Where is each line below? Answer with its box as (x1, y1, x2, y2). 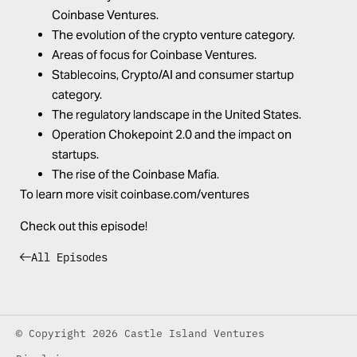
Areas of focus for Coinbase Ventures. (52, 47, 257, 63)
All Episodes (31, 249, 108, 265)
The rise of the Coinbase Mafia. (52, 167, 219, 182)
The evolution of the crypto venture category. (52, 27, 295, 43)
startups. (52, 147, 99, 163)
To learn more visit (20, 186, 120, 202)
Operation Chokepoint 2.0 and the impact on (52, 127, 292, 143)
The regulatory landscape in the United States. (52, 107, 301, 123)
